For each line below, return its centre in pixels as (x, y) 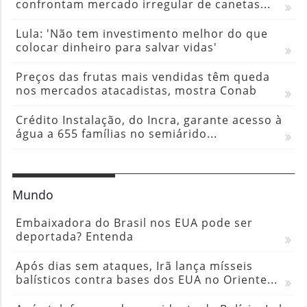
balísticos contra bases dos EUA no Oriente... (146, 279)
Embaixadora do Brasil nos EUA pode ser (134, 222)
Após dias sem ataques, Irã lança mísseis (134, 266)
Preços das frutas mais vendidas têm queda (143, 76)
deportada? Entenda (74, 236)
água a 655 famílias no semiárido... (116, 133)
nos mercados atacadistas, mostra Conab (136, 90)
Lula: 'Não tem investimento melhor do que (142, 33)
